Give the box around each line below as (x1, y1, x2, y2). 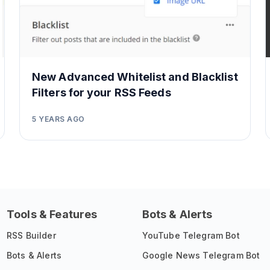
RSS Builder (7, 230, 56, 240)
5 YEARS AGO (32, 115, 85, 124)
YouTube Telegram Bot (142, 230, 240, 240)
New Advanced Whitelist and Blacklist (32, 71, 238, 83)
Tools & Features (7, 208, 98, 221)
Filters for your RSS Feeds (32, 86, 171, 99)
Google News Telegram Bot (142, 250, 260, 260)
